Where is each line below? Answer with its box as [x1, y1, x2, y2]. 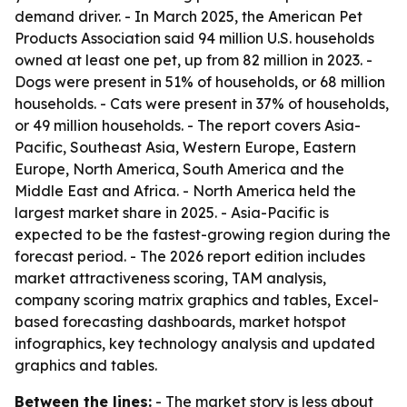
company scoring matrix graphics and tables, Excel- [15, 291, 379, 309]
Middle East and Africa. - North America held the [15, 182, 356, 200]
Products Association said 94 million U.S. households [15, 29, 374, 47]
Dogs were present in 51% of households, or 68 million [15, 73, 385, 91]
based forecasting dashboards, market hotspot [15, 313, 346, 331]
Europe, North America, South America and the [15, 160, 344, 178]
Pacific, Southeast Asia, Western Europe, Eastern [15, 138, 356, 156]
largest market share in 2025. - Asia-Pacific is [15, 203, 329, 222]
